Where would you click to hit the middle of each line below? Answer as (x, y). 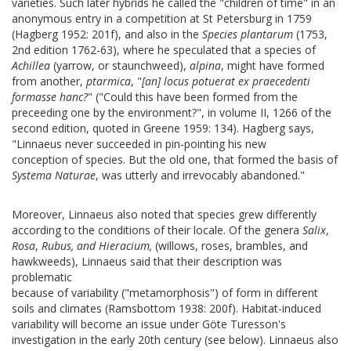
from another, (49, 81)
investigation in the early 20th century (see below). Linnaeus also (175, 340)
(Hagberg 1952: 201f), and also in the (107, 34)
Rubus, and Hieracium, (97, 246)
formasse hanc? (50, 97)
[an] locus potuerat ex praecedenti (226, 81)
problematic (42, 277)
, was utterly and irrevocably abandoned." (200, 175)
